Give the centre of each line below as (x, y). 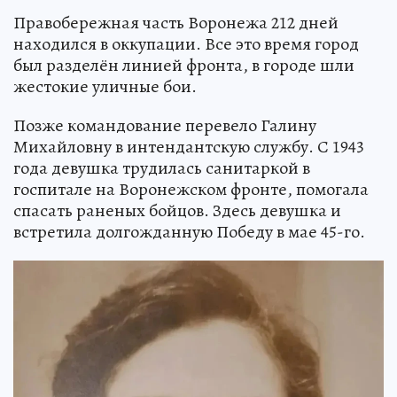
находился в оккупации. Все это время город (186, 44)
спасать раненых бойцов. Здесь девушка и (177, 211)
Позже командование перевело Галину (165, 126)
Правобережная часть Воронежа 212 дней (176, 23)
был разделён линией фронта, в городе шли (184, 66)
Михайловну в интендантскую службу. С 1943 (189, 147)
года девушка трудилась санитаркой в (162, 168)
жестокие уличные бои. (105, 87)
